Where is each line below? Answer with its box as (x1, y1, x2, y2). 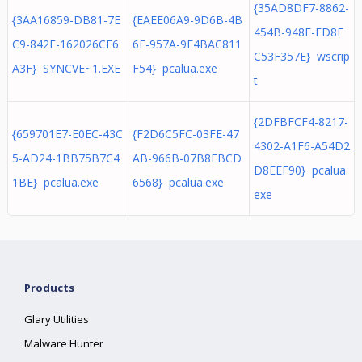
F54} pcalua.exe (132, 61, 217, 76)
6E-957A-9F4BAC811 (132, 36, 242, 52)
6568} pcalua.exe (132, 175, 224, 190)
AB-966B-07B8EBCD (132, 150, 242, 166)
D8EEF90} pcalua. (253, 162, 348, 178)
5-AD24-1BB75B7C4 (11, 150, 120, 166)
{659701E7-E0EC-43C (11, 126, 123, 141)
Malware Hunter (24, 336, 104, 351)
